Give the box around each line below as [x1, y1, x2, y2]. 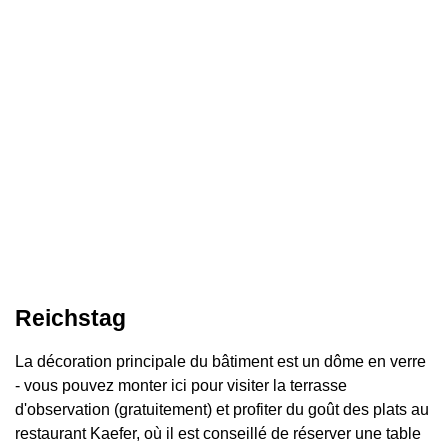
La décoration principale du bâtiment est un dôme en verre [15, 352, 426, 370]
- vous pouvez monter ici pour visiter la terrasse [15, 376, 347, 394]
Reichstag [15, 304, 126, 331]
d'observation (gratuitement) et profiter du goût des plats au [15, 400, 429, 418]
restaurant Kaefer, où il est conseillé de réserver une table [15, 424, 421, 442]
